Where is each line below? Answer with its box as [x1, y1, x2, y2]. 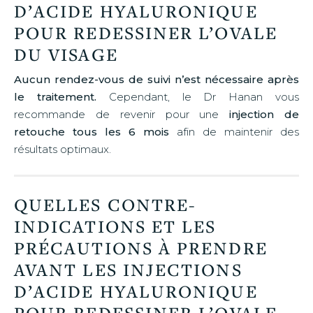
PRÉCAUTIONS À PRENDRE [14, 235, 268, 259]
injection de [219, 107, 300, 121]
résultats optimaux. [14, 142, 111, 156]
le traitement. [14, 89, 96, 103]
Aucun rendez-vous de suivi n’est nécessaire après [14, 72, 299, 86]
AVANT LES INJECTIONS [14, 257, 242, 281]
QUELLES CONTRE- [14, 192, 197, 216]
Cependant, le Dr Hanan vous [96, 89, 300, 103]
